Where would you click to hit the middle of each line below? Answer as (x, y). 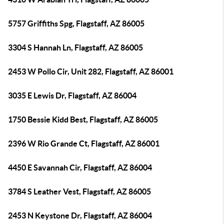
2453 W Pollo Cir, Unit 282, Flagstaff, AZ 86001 (91, 71)
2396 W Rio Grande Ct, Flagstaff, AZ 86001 (84, 143)
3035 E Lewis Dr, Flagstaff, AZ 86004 (72, 95)
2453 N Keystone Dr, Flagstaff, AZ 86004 (80, 215)
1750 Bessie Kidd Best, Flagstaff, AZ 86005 (83, 119)
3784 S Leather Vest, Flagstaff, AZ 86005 (79, 191)
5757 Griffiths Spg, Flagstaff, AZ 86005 (76, 23)
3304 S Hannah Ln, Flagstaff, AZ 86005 (75, 47)
